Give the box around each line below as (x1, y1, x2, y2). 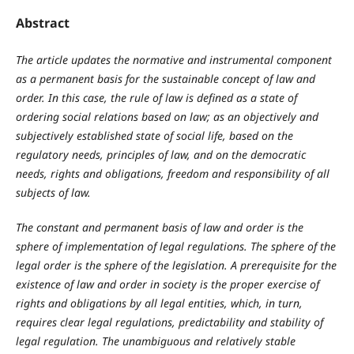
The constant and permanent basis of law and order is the (15, 220, 303, 235)
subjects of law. (15, 185, 91, 201)
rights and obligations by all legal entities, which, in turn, (15, 296, 303, 311)
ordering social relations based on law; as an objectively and (15, 109, 318, 125)
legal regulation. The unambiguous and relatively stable (15, 333, 296, 349)
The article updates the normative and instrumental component (15, 52, 332, 68)
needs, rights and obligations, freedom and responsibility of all (15, 166, 330, 182)
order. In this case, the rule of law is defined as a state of (15, 90, 297, 106)
